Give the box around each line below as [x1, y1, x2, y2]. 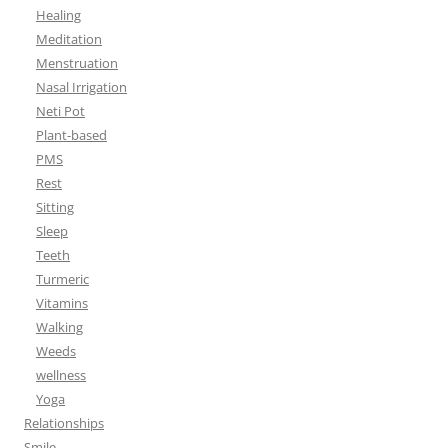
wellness [36, 366, 86, 385]
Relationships [24, 414, 104, 433]
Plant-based [36, 126, 107, 145]
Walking [36, 318, 83, 337]
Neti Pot [36, 102, 85, 121]
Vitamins [36, 294, 88, 313]
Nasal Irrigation [36, 78, 127, 97]
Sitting [36, 198, 74, 217]
